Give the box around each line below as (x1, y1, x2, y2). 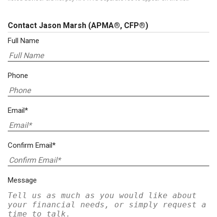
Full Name (8, 36, 39, 45)
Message (8, 176, 37, 185)
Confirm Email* (8, 141, 56, 150)
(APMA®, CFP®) (88, 21, 148, 30)
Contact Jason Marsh (8, 21, 88, 30)
